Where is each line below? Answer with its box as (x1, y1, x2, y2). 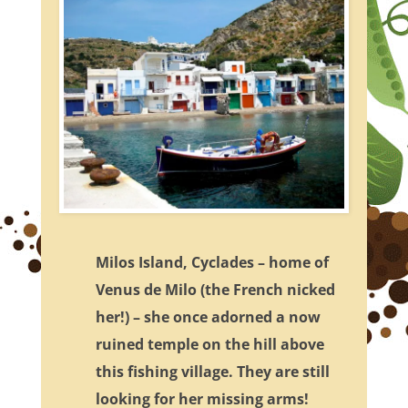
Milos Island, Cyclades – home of (95, 252, 329, 273)
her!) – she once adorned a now (95, 307, 321, 328)
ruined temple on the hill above (95, 334, 324, 355)
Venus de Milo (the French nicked (95, 280, 335, 301)
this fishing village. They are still (95, 362, 330, 382)
